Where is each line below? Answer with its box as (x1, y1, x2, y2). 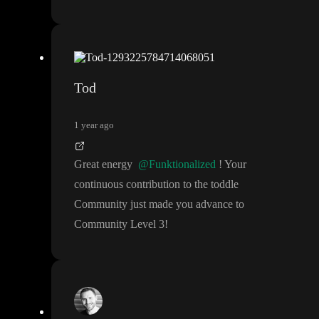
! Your (219, 157, 246, 170)
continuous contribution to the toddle (74, 177, 239, 190)
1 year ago (74, 119, 114, 130)
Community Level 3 (74, 217, 164, 230)
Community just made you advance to (74, 197, 244, 210)
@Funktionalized (138, 157, 216, 170)
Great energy (74, 157, 135, 170)
